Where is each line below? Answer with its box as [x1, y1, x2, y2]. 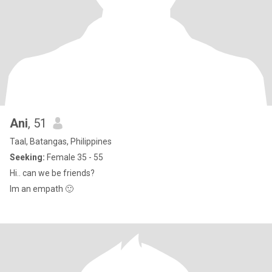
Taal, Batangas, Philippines [10, 137, 112, 146]
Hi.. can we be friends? [10, 168, 95, 178]
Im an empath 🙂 [10, 184, 73, 194]
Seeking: [10, 152, 45, 162]
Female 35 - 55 [45, 152, 103, 162]
